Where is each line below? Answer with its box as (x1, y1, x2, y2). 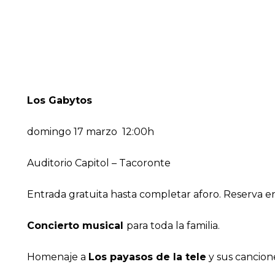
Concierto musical (27, 220, 126, 232)
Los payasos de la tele (88, 251, 206, 263)
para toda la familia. (126, 220, 220, 232)
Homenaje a (27, 251, 88, 263)
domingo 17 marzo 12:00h (27, 126, 154, 138)
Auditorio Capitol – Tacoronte (27, 157, 171, 169)
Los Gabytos (27, 95, 92, 107)
